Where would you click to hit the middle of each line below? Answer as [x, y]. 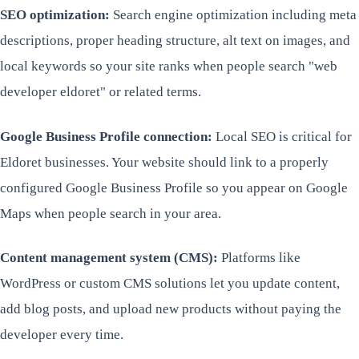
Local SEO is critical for [282, 136]
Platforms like [259, 257]
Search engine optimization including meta [233, 15]
